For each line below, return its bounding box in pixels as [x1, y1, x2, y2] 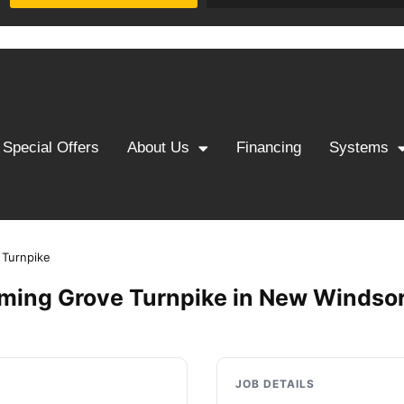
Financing [236, 139, 301, 156]
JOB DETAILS [235, 377, 315, 391]
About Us [126, 139, 189, 156]
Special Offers [2, 139, 99, 156]
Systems [329, 139, 390, 156]
